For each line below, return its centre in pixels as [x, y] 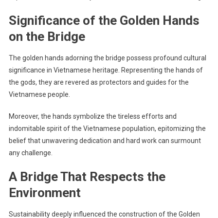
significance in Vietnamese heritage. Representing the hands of [106, 70]
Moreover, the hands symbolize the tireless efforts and [92, 116]
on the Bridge [47, 36]
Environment [45, 192]
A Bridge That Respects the [87, 176]
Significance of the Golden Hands [104, 20]
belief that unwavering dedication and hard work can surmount [105, 140]
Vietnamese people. [39, 94]
